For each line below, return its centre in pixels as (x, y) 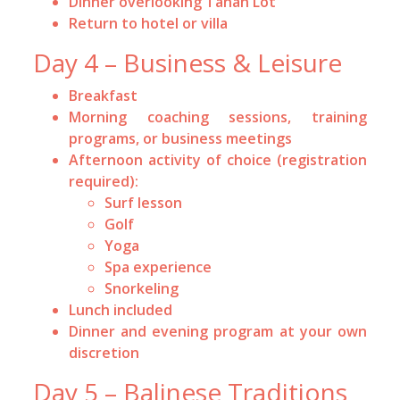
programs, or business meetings (181, 138)
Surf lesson (144, 202)
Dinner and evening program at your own (218, 331)
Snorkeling (142, 288)
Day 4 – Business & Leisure (188, 62)
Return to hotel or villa (149, 23)
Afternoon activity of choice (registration (218, 159)
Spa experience (158, 267)
